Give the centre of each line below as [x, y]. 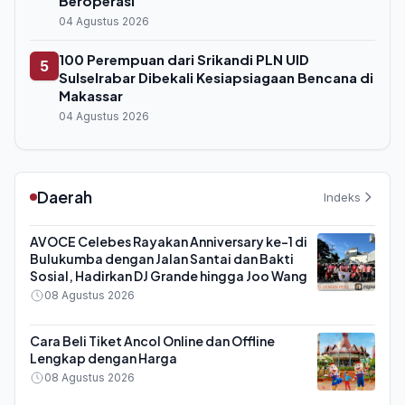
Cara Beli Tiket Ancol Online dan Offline [152, 341]
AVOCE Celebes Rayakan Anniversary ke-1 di [169, 241]
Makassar [91, 95]
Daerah [65, 197]
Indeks [342, 197]
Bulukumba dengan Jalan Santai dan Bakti [162, 259]
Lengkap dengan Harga [104, 358]
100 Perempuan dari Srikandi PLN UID [184, 59]
